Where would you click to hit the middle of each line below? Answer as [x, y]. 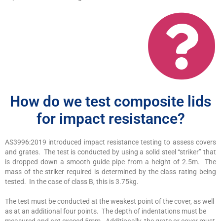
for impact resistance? [110, 118]
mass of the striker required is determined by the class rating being [110, 171]
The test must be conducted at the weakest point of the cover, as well [110, 201]
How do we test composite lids [110, 101]
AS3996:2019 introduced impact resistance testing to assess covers [110, 142]
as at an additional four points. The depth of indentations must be [106, 211]
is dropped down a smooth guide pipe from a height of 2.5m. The [110, 162]
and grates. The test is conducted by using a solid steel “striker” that [110, 152]
